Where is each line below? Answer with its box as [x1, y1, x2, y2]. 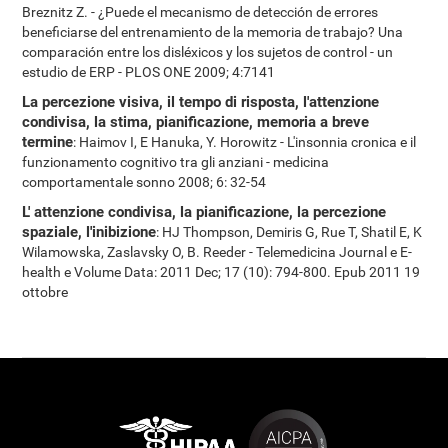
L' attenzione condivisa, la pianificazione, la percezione [22, 203, 387, 221]
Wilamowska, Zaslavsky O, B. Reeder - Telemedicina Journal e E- [22, 244, 413, 260]
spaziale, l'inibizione [22, 223, 157, 241]
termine [22, 133, 74, 151]
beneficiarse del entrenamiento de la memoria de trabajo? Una [22, 24, 404, 40]
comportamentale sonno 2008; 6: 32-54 [22, 174, 267, 190]
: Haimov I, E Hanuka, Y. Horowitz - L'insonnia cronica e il [73, 134, 417, 150]
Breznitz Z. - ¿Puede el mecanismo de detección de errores [22, 4, 379, 20]
